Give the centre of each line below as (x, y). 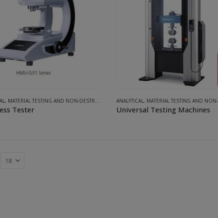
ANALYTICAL (130, 100)
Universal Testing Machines (163, 109)
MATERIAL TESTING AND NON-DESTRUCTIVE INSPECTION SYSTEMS (51, 100)
